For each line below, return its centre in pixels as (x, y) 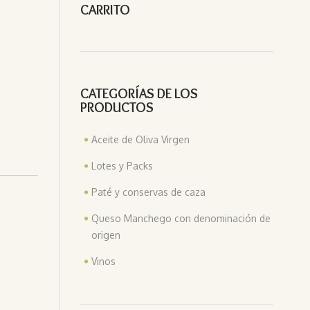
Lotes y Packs (122, 165)
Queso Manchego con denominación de (181, 218)
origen (106, 235)
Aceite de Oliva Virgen (140, 139)
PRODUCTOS (117, 107)
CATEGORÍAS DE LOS (139, 93)
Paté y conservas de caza (148, 192)
